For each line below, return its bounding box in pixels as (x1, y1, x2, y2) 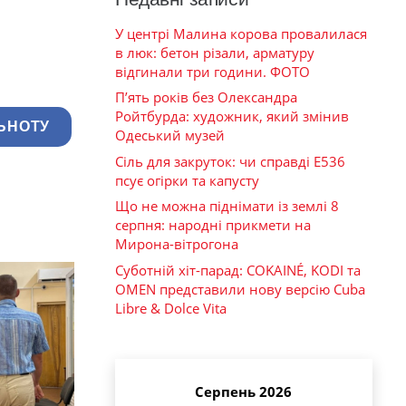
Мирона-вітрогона (115, 235, 238, 254)
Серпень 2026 (195, 382, 292, 401)
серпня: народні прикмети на (115, 216, 311, 235)
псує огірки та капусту (115, 170, 259, 189)
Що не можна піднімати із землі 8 (115, 197, 339, 216)
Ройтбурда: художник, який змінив (115, 107, 349, 126)
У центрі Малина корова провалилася (115, 24, 367, 43)
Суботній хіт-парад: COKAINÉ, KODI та (115, 260, 361, 279)
